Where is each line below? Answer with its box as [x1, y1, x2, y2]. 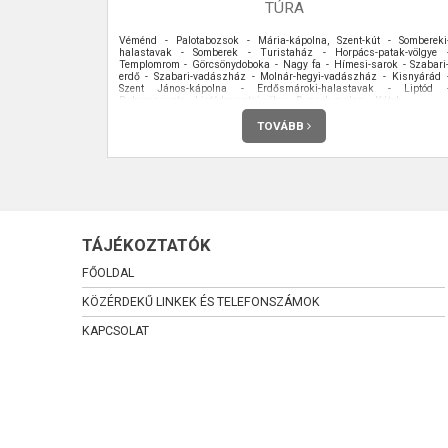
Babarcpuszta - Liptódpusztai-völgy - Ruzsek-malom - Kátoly [118, 93, 404, 107]
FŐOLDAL [82, 266, 134, 280]
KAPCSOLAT [82, 324, 149, 338]
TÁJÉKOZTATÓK [82, 235, 211, 255]
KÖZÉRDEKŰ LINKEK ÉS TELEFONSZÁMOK [82, 295, 320, 309]
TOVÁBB [257, 118, 307, 133]
